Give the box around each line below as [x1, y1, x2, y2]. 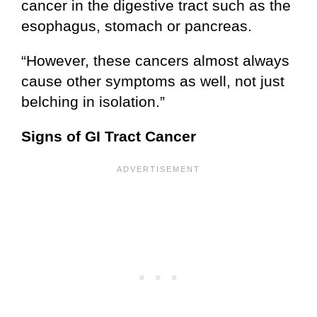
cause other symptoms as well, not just [21, 73, 284, 90]
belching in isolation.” [21, 93, 165, 110]
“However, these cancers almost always [21, 52, 289, 69]
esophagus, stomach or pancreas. [21, 18, 252, 35]
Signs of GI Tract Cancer [21, 128, 196, 145]
